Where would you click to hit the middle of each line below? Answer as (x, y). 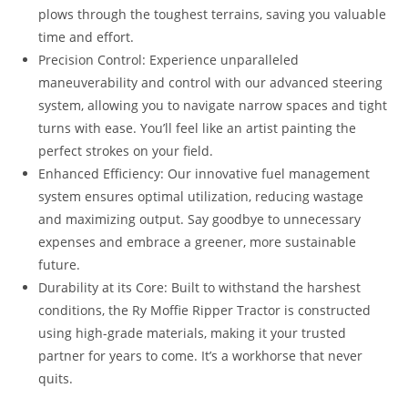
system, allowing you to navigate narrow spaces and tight (213, 105)
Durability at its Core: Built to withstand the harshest (200, 287)
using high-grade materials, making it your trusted (193, 332)
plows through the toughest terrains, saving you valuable (213, 14)
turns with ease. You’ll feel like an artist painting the (198, 127)
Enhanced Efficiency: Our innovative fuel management (204, 173)
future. (60, 264)
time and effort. (87, 36)
